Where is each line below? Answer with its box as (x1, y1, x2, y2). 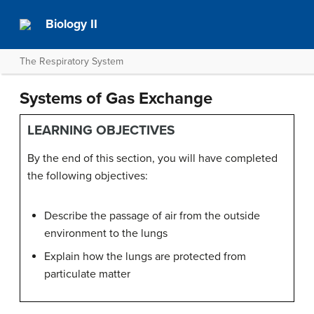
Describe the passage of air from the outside (44, 209, 260, 223)
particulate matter (44, 267, 130, 281)
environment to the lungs (44, 226, 168, 240)
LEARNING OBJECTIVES (27, 122, 175, 138)
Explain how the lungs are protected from (44, 250, 246, 264)
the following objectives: (27, 169, 148, 183)
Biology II (46, 17, 98, 32)
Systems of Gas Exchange (20, 88, 212, 109)
